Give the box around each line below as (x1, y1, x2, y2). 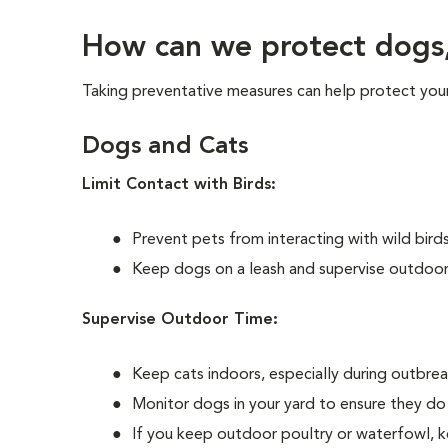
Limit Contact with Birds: (82, 177, 277, 193)
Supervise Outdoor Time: (82, 312, 279, 328)
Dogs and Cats (82, 135, 249, 159)
